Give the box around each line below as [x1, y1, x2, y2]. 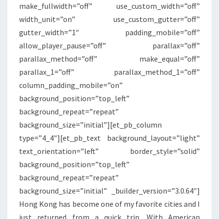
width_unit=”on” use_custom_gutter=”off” [19, 14, 200, 24]
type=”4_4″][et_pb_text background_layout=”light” [19, 132, 200, 143]
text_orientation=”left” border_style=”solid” [19, 146, 200, 156]
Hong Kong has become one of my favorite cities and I [19, 198, 200, 209]
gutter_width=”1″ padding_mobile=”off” [19, 27, 200, 37]
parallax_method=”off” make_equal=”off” [19, 53, 200, 64]
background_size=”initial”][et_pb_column [19, 119, 162, 130]
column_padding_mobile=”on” [19, 80, 123, 90]
